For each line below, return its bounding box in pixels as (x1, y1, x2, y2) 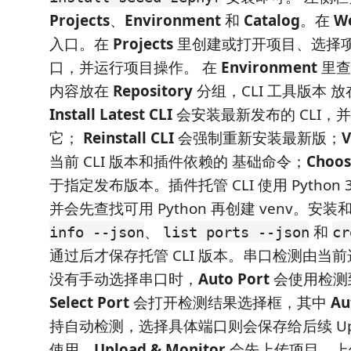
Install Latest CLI (49, 103, 172, 125)
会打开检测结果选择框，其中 (129, 291, 331, 313)
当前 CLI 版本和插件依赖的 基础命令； (49, 150, 306, 172)
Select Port (49, 291, 129, 313)
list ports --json (163, 223, 309, 241)
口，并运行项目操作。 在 (49, 56, 221, 78)
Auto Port (198, 268, 270, 289)
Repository (113, 80, 193, 101)
